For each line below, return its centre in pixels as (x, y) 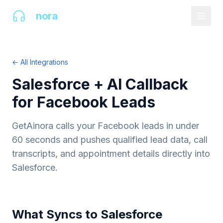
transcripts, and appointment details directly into (111, 154)
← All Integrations (40, 62)
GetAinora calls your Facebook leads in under (106, 126)
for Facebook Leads (84, 102)
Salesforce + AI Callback (100, 84)
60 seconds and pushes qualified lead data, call (110, 140)
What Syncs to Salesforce (87, 214)
